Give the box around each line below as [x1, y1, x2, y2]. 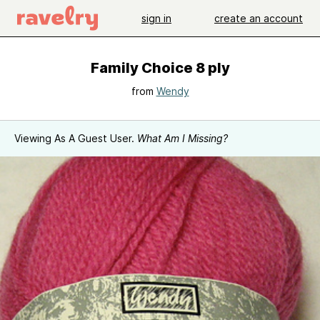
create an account [214, 11, 303, 24]
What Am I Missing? [137, 132, 228, 144]
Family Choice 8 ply [90, 59, 230, 76]
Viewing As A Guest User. [14, 132, 137, 144]
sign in [141, 11, 171, 24]
